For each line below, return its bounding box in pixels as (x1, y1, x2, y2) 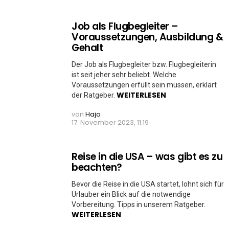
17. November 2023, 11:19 (72, 118, 149, 127)
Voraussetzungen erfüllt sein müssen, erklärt (72, 81, 217, 89)
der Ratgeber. (72, 91, 117, 99)
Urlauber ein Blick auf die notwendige (72, 190, 191, 198)
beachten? (72, 161, 122, 174)
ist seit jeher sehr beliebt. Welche (72, 71, 176, 79)
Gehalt (72, 41, 103, 55)
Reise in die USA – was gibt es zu (72, 150, 223, 164)
